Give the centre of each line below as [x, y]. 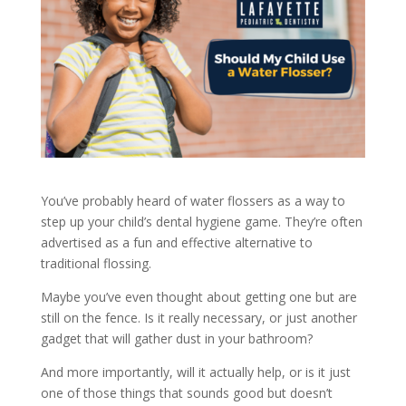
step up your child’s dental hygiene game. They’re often [201, 221]
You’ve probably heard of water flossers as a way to [193, 200]
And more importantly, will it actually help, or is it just [195, 372]
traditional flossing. [96, 263]
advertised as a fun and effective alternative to [176, 242]
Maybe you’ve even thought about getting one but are [198, 296]
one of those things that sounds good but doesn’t [186, 392]
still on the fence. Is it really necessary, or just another [198, 317]
